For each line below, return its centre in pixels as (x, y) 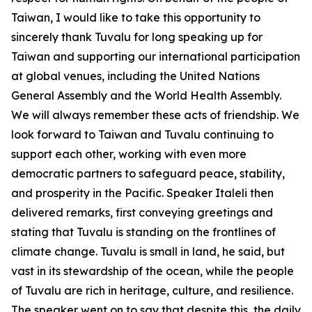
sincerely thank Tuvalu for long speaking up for (137, 37)
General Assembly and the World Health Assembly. (146, 95)
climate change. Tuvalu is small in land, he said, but (148, 251)
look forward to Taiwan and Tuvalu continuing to (142, 134)
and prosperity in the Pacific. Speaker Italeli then (142, 193)
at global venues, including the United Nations (135, 76)
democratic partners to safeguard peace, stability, (148, 173)
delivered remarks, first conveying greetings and (142, 212)
